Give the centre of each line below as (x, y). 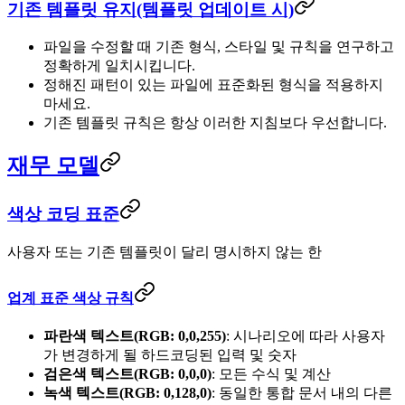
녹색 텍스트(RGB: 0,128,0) (127, 393)
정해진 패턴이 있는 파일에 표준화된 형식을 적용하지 (213, 85)
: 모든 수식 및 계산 (271, 374)
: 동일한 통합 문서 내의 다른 (302, 393)
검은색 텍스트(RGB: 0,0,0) (127, 374)
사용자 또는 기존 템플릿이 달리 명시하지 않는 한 (165, 251)
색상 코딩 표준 (63, 214)
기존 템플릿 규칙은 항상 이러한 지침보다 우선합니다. (215, 123)
